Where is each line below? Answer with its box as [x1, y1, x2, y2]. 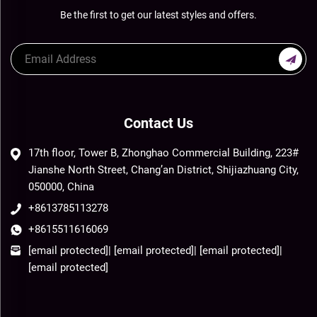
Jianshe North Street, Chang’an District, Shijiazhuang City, [28, 163, 299, 177]
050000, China [28, 180, 94, 194]
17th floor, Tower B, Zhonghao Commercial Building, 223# [28, 146, 299, 160]
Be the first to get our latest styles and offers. [60, 9, 257, 21]
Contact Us [124, 115, 193, 132]
